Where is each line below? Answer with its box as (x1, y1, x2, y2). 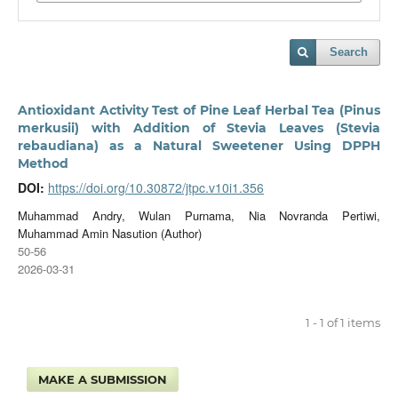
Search (330, 45, 369, 60)
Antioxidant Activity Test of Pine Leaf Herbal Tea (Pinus (17, 102, 381, 118)
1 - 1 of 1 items (306, 314, 381, 330)
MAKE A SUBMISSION (38, 371, 168, 386)
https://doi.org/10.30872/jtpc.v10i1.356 (47, 179, 264, 196)
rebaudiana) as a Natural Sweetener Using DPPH (17, 138, 381, 154)
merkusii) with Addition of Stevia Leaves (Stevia (17, 120, 381, 136)
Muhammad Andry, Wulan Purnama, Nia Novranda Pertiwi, (17, 206, 381, 224)
